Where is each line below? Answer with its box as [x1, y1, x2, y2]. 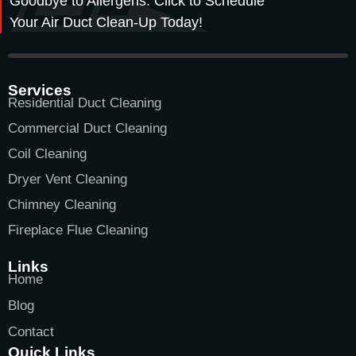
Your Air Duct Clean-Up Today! [10, 14, 203, 30]
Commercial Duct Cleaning [8, 120, 167, 136]
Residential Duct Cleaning [8, 95, 161, 110]
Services [8, 81, 72, 99]
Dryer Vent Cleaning [8, 171, 127, 187]
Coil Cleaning [8, 145, 87, 161]
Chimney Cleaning [8, 196, 116, 212]
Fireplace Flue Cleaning [8, 222, 148, 238]
